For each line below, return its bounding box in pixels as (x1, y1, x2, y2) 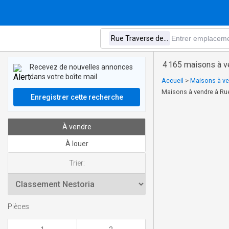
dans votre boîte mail (30, 73, 97, 81)
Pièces (8, 202, 29, 212)
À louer (65, 140, 88, 148)
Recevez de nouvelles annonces (30, 63, 133, 71)
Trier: (68, 159, 85, 167)
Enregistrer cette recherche (30, 93, 123, 101)
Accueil (162, 77, 184, 84)
